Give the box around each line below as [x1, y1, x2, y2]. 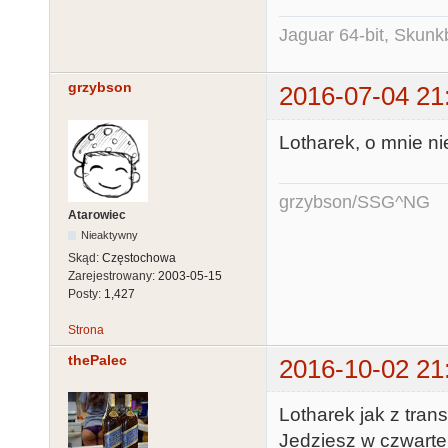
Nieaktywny [81, 228, 139, 241]
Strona [68, 322, 104, 337]
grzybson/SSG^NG [279, 192, 430, 213]
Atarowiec [68, 207, 126, 222]
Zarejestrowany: [68, 268, 158, 283]
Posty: [68, 286, 104, 301]
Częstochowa [102, 250, 176, 265]
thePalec [68, 351, 127, 368]
